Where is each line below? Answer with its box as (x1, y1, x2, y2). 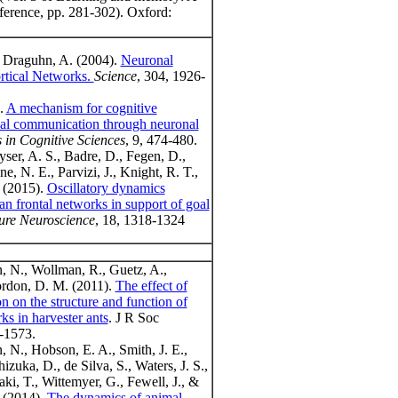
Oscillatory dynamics (46, 180, 165, 196)
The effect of (115, 278, 187, 294)
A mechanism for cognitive (5, 100, 157, 116)
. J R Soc (107, 310, 159, 326)
